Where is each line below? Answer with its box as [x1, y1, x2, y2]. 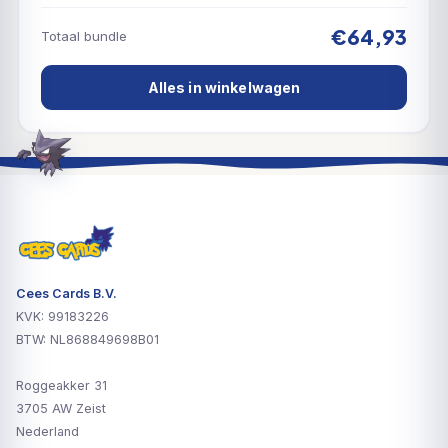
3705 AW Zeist [16, 401, 106, 417]
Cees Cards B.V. [16, 286, 117, 302]
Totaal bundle [41, 28, 127, 45]
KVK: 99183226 [16, 309, 109, 325]
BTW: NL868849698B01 [16, 332, 159, 348]
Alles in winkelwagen [147, 78, 301, 96]
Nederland [16, 424, 79, 440]
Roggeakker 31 [16, 378, 107, 394]
